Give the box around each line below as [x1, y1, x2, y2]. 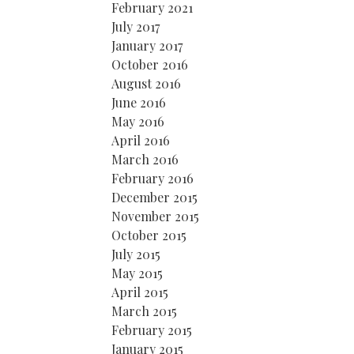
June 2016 [111, 94, 166, 111]
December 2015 [111, 189, 198, 205]
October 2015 [111, 227, 186, 243]
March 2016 [111, 151, 179, 168]
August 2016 [111, 75, 181, 92]
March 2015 [111, 303, 177, 319]
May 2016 [111, 113, 164, 130]
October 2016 [111, 56, 188, 73]
